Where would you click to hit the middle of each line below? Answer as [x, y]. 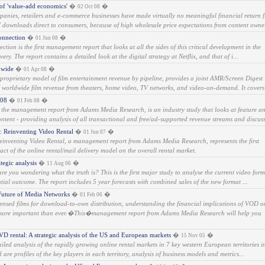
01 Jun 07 [95, 132]
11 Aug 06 [59, 163]
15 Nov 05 [193, 235]
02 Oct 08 [89, 7]
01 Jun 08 [47, 38]
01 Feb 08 [28, 101]
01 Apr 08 [35, 69]
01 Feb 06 [91, 195]
